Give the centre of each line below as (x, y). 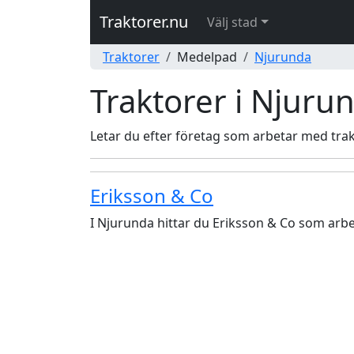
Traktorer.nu (144, 22)
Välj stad (232, 22)
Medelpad (207, 57)
